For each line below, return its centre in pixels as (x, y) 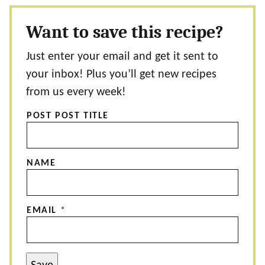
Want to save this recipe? (125, 32)
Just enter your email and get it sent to (122, 57)
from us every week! (76, 92)
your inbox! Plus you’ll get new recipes (121, 75)
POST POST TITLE (68, 116)
